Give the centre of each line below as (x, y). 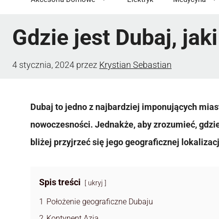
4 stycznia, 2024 (43, 65)
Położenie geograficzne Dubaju (100, 202)
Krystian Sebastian (135, 65)
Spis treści (60, 182)
